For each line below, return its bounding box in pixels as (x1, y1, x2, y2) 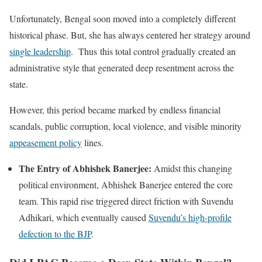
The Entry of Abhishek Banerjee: (19, 161, 151, 175)
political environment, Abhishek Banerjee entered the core (19, 178, 233, 191)
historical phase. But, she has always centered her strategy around (9, 29, 250, 42)
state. (9, 78, 28, 91)
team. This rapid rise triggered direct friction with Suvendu (19, 195, 233, 208)
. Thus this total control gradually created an (71, 45, 236, 58)
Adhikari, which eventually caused (19, 211, 149, 224)
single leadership (9, 45, 71, 58)
